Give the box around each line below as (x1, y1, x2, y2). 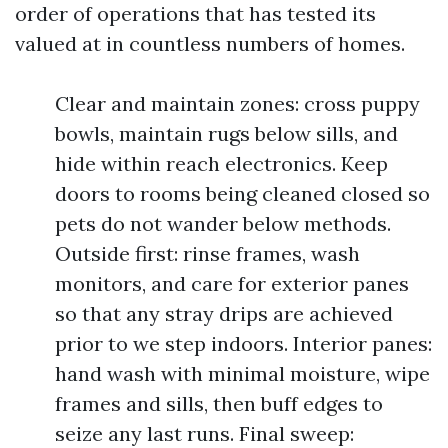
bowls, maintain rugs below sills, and (55, 121, 398, 146)
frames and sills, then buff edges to (55, 391, 383, 416)
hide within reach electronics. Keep (55, 151, 388, 176)
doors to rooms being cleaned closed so (55, 181, 430, 206)
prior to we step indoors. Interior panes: (55, 331, 432, 356)
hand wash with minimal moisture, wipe (55, 361, 430, 386)
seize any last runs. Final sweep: (55, 421, 354, 446)
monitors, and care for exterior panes (55, 271, 409, 296)
